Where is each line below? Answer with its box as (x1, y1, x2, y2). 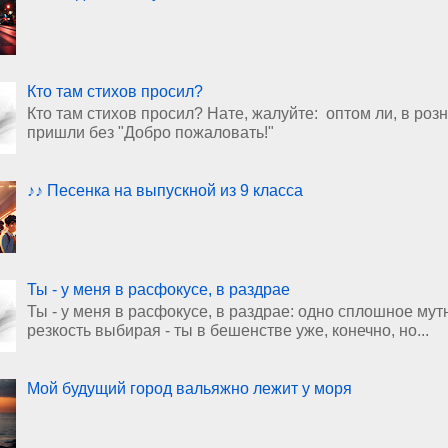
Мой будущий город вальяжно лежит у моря (27, 380, 353, 397)
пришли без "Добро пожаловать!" (27, 124, 275, 142)
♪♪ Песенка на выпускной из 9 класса (27, 182, 304, 199)
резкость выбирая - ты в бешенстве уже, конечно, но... (27, 322, 430, 340)
